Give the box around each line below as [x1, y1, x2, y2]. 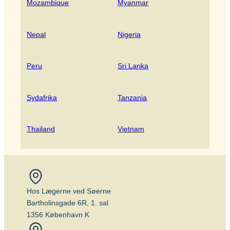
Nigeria [118, 30, 141, 39]
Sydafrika [27, 93, 57, 102]
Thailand [27, 125, 55, 133]
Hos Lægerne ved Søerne [27, 186, 111, 195]
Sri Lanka [118, 62, 148, 70]
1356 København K [27, 210, 89, 219]
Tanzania [118, 93, 147, 102]
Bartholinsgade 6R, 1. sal [27, 198, 108, 207]
